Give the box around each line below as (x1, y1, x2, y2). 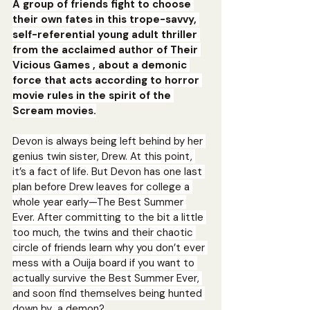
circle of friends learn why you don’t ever (12, 240, 208, 255)
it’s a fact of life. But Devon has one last (12, 164, 205, 179)
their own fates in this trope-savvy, (12, 12, 199, 26)
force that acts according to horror (12, 73, 202, 87)
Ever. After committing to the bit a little (12, 210, 206, 224)
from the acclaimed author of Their (12, 42, 201, 57)
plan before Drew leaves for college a (12, 179, 192, 194)
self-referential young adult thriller (12, 27, 200, 42)
